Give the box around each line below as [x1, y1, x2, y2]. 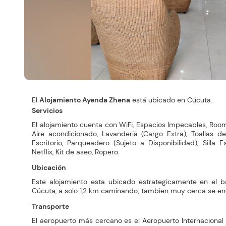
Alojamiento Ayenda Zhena [39, 95, 130, 105]
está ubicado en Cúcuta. [130, 95, 212, 105]
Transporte [32, 202, 69, 211]
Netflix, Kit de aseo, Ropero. [32, 147, 120, 157]
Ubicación [32, 163, 66, 173]
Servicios [32, 106, 63, 116]
